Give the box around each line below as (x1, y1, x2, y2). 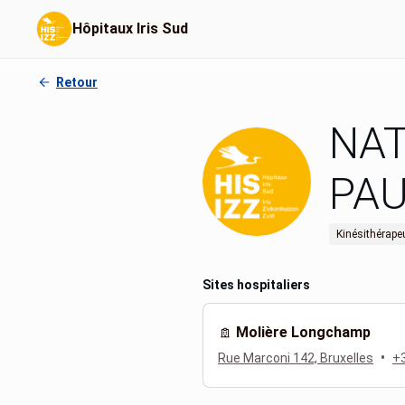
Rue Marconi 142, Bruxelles (218, 351, 373, 365)
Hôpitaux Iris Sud (72, 20, 188, 37)
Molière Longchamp (236, 324, 371, 341)
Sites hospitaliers (202, 278, 310, 292)
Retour (56, 75, 98, 89)
